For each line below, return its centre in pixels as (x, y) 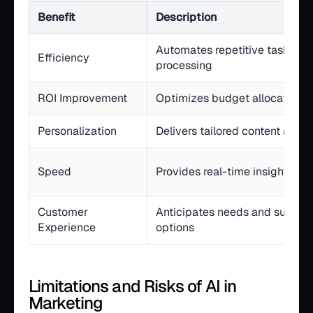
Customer (63, 212)
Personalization (77, 131)
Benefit (57, 17)
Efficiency (64, 58)
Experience (67, 227)
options (175, 227)
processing (184, 65)
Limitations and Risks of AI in (133, 286)
